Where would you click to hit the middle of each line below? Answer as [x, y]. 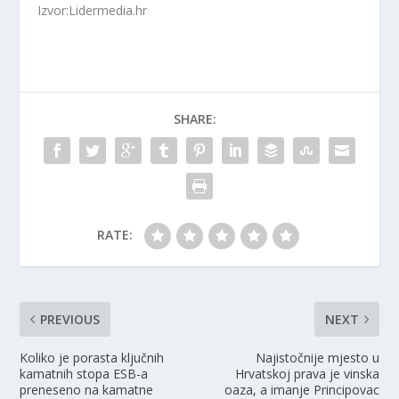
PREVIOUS [70, 320]
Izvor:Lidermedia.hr [93, 11]
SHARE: [195, 119]
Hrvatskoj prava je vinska [307, 374]
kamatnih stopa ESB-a [84, 374]
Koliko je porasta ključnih [92, 358]
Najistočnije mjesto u [317, 358]
